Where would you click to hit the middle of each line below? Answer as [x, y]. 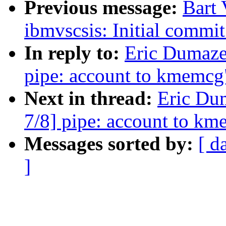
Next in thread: [91, 98]
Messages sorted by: [111, 144]
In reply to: [74, 53]
